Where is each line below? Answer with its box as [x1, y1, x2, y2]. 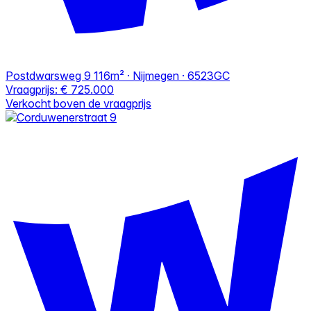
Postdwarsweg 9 [6, 68, 91, 83]
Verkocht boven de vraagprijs [6, 96, 151, 110]
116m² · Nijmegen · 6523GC [94, 68, 230, 83]
